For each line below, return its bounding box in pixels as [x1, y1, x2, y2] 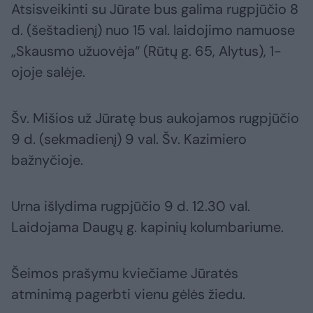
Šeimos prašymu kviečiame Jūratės [11, 264, 238, 283]
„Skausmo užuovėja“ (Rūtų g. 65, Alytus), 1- [11, 42, 282, 61]
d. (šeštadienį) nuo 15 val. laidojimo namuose [11, 21, 295, 40]
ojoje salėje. [11, 63, 85, 82]
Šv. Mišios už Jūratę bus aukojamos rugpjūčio [11, 109, 299, 128]
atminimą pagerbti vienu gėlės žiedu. [11, 285, 245, 304]
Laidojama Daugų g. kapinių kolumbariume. [11, 218, 284, 237]
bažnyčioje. [11, 151, 83, 170]
